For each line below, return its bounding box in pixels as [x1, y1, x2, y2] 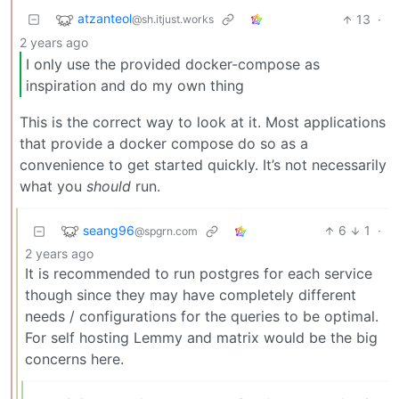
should [86, 177, 131, 196]
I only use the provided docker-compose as [26, 54, 320, 73]
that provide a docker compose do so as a [20, 134, 308, 153]
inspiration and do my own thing [26, 76, 244, 94]
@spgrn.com [134, 224, 198, 238]
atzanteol [77, 11, 132, 27]
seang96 [83, 222, 134, 238]
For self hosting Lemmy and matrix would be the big [25, 329, 378, 347]
